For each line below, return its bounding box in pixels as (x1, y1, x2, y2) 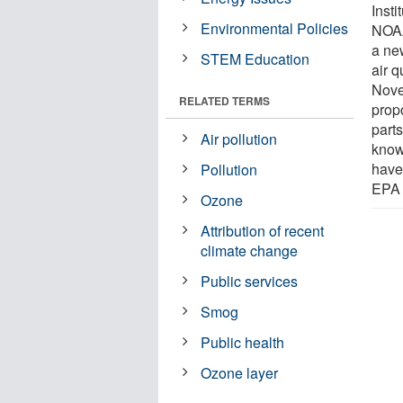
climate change (201, 239, 299, 261)
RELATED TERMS (179, 92, 270, 109)
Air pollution (201, 128, 278, 149)
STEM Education (201, 48, 310, 69)
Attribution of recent (201, 219, 325, 241)
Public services (201, 270, 299, 291)
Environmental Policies (201, 17, 349, 39)
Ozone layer (201, 362, 279, 383)
